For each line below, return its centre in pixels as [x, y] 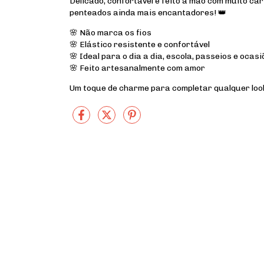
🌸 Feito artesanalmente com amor [137, 68]
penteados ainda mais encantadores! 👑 [148, 12]
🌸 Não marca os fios [110, 32]
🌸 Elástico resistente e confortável [140, 44]
